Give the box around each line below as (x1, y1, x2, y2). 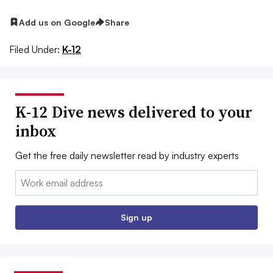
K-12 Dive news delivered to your (15, 101, 252, 124)
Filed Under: (9, 43, 60, 56)
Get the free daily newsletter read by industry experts (15, 149, 239, 162)
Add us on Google (19, 16, 95, 27)
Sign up (121, 212, 152, 223)
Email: (15, 171, 40, 184)
